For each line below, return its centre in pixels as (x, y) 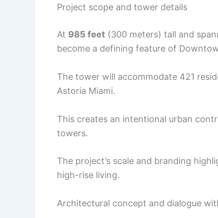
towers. (73, 133)
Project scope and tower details (122, 7)
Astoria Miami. (86, 91)
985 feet (87, 35)
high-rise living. (88, 175)
